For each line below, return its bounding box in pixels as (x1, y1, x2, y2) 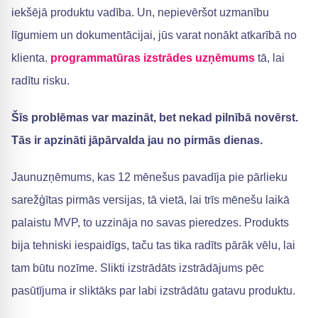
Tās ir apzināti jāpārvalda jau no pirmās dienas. (11, 134, 263, 146)
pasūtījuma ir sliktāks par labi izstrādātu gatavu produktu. (11, 285, 295, 297)
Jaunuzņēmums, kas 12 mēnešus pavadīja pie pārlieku (11, 171, 287, 183)
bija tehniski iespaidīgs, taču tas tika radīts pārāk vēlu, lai (11, 239, 295, 251)
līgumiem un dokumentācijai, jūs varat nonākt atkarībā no (11, 29, 297, 41)
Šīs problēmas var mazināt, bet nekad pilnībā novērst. (11, 111, 298, 124)
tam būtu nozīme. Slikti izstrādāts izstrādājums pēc (11, 262, 264, 274)
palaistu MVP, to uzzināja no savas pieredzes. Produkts (11, 216, 289, 229)
